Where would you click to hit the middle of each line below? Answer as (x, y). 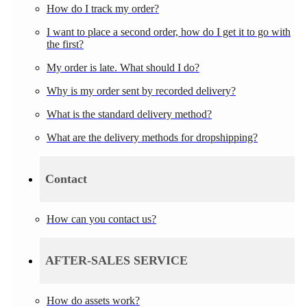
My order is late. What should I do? (123, 67)
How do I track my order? (103, 8)
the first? (65, 44)
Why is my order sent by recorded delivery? (141, 90)
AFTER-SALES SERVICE (116, 260)
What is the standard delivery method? (129, 114)
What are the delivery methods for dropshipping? (152, 137)
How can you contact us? (101, 219)
